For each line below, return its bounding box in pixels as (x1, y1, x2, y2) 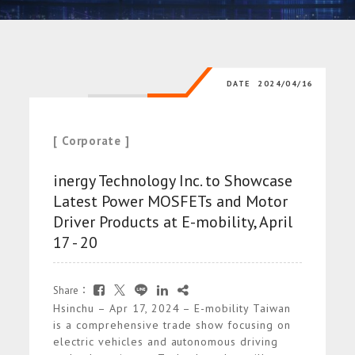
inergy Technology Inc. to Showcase (53, 170, 293, 192)
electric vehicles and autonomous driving (53, 334, 278, 349)
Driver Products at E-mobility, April (53, 212, 293, 233)
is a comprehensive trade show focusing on (53, 318, 291, 333)
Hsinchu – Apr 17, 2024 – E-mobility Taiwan (53, 301, 291, 316)
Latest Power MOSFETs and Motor (53, 191, 288, 212)
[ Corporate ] (53, 133, 130, 149)
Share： (53, 284, 90, 298)
